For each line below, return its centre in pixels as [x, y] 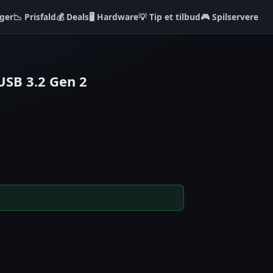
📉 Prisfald [35, 16]
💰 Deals [73, 16]
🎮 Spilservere [229, 16]
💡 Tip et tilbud [169, 16]
